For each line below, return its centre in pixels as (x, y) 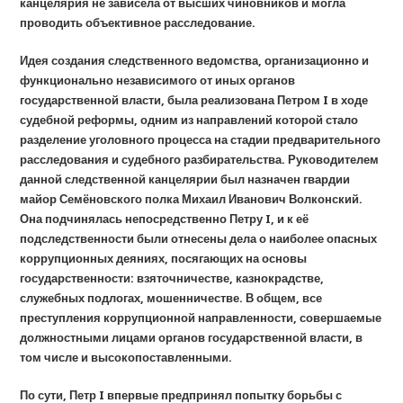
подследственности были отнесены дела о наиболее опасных (199, 239)
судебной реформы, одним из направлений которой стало (189, 120)
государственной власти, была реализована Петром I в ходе (194, 100)
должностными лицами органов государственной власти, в (192, 338)
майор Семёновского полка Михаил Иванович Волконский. (192, 199)
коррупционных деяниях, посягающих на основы (164, 259)
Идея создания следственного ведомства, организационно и (195, 61)
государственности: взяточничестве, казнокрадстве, (172, 278)
